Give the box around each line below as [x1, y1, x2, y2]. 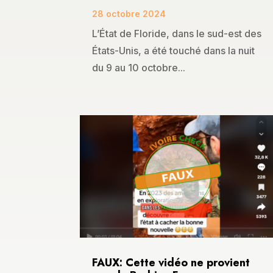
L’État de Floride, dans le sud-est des [92, 27, 261, 40]
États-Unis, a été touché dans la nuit [92, 44, 255, 57]
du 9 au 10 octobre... [92, 61, 185, 74]
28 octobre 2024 [92, 8, 166, 19]
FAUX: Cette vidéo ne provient [92, 255, 250, 271]
